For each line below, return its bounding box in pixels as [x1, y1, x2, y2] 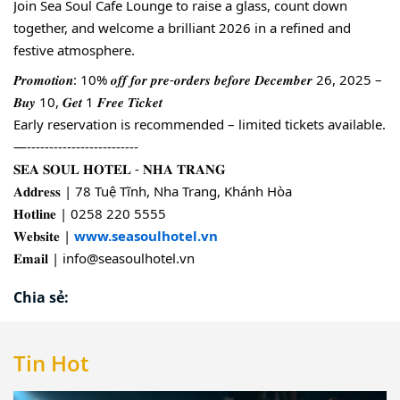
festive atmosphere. [13, 41, 135, 60]
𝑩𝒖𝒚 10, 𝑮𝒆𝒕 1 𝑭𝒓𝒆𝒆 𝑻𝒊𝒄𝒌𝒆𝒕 [13, 92, 162, 111]
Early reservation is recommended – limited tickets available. [13, 114, 386, 133]
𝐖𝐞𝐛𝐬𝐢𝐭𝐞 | [13, 226, 74, 245]
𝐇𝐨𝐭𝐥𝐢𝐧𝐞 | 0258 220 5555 [13, 204, 166, 222]
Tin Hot [13, 347, 89, 378]
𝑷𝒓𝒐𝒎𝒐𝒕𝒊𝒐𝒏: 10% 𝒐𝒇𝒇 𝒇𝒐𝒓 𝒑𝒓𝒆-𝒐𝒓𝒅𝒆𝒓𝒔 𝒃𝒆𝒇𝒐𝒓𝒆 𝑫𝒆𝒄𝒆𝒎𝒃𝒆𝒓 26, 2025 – [13, 70, 382, 88]
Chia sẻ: [13, 287, 69, 307]
